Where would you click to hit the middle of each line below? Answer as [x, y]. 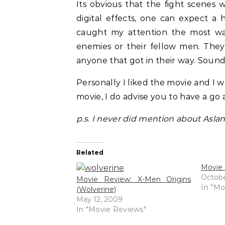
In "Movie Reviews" [111, 209]
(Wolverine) [96, 189]
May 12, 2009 [99, 199]
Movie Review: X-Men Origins [134, 179]
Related [90, 152]
